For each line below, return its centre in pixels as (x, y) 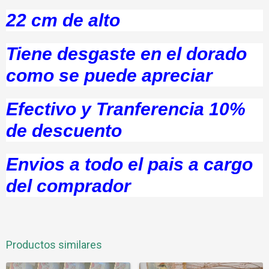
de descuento (64, 131)
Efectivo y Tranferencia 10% (126, 109)
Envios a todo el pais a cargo (129, 164)
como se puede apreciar (109, 75)
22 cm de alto (63, 20)
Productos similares (54, 245)
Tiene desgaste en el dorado (126, 54)
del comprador (68, 186)
